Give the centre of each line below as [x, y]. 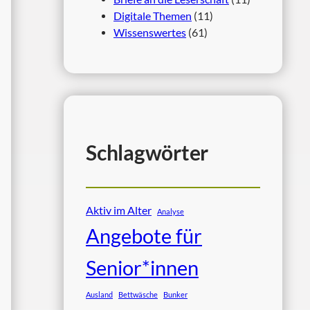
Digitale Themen [153, 16]
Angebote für [144, 235]
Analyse [171, 211]
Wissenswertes [150, 32]
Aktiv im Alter [119, 210]
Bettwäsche [138, 294]
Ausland [99, 294]
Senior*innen [142, 267]
